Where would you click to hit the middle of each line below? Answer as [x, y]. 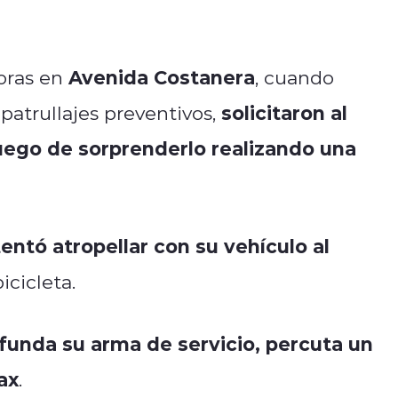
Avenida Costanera [162, 76]
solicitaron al [284, 112]
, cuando [295, 77]
